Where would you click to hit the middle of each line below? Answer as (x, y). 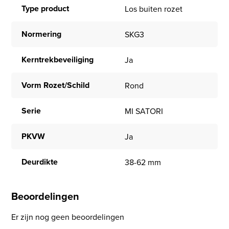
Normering (42, 34)
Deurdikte (40, 162)
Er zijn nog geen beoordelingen (68, 216)
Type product (45, 9)
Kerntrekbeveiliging (58, 60)
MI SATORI (144, 111)
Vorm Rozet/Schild (56, 85)
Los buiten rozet (154, 9)
